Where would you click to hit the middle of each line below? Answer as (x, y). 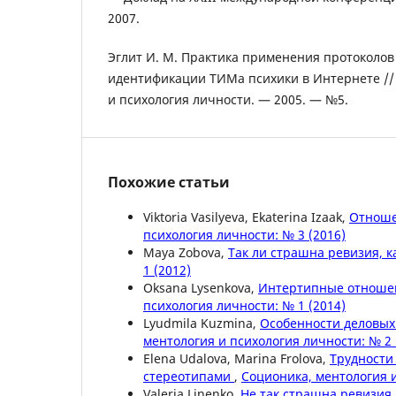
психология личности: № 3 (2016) (244, 235)
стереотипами (189, 377)
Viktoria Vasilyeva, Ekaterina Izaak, (246, 217)
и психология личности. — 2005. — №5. (228, 100)
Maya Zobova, (186, 253)
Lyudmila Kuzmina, (202, 324)
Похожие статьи (169, 183)
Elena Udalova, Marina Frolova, (236, 359)
